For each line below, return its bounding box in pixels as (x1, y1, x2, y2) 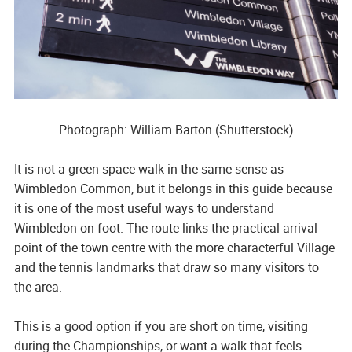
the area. (13, 278, 62, 296)
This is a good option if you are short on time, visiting (13, 317, 308, 335)
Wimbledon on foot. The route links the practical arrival (13, 219, 317, 237)
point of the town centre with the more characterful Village (13, 239, 335, 257)
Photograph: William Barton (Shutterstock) (58, 121, 294, 139)
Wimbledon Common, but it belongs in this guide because (13, 180, 332, 198)
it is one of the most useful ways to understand (13, 200, 274, 218)
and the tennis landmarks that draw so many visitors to (13, 258, 319, 277)
